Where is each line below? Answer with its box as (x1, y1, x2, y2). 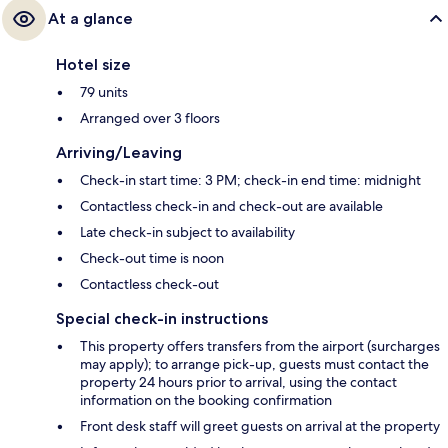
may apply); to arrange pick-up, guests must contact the (80, 354, 429, 373)
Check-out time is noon (80, 248, 224, 267)
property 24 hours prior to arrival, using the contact (80, 372, 397, 391)
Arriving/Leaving (56, 142, 182, 162)
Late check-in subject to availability (80, 222, 295, 241)
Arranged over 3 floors (80, 108, 220, 127)
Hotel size (56, 54, 131, 74)
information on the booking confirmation (80, 390, 332, 409)
